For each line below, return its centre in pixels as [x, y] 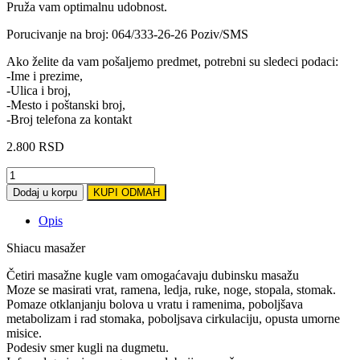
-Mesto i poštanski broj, [66, 104]
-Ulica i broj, [39, 90]
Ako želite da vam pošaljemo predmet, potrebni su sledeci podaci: [172, 61]
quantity [26, 202]
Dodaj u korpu [45, 192]
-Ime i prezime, [45, 76]
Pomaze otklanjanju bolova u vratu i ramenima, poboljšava [155, 304]
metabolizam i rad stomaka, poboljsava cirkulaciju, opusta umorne [173, 318]
